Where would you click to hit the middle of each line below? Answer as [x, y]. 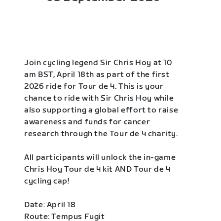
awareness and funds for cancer [87, 122]
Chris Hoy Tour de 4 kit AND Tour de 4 [97, 169]
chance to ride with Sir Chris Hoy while [99, 98]
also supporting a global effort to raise [101, 110]
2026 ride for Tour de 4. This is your [94, 87]
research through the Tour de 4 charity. [101, 134]
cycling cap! [47, 181]
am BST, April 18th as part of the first [97, 75]
